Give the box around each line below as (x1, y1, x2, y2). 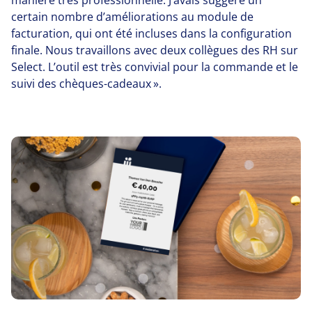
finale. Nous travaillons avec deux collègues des (11, 42, 263, 58)
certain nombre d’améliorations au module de (11, 9, 253, 25)
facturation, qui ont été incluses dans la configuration (11, 26, 292, 42)
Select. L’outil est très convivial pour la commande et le (11, 59, 298, 75)
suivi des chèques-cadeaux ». (11, 76, 162, 92)
